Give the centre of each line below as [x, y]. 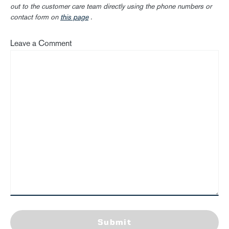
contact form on [35, 17]
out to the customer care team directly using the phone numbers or [111, 6]
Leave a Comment [41, 43]
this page [74, 17]
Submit [114, 222]
